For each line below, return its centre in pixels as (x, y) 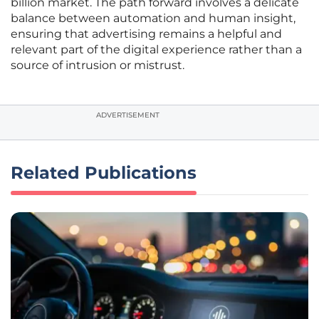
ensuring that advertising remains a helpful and (146, 34)
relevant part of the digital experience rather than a (156, 50)
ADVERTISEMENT (128, 115)
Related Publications (104, 173)
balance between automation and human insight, (153, 19)
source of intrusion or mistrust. (98, 66)
